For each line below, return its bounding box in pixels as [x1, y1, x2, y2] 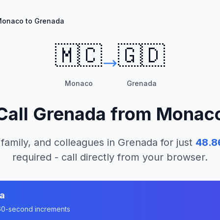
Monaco [64, 79, 93, 87]
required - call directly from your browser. [12, 151, 208, 163]
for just [157, 137, 192, 148]
